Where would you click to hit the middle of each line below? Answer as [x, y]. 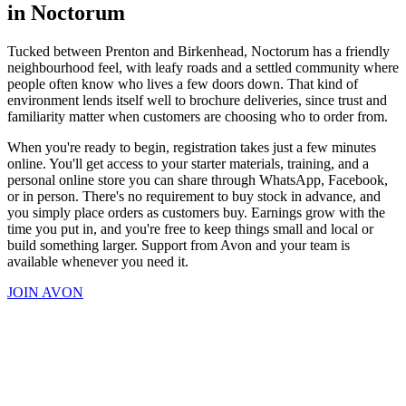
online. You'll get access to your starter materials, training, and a [188, 163]
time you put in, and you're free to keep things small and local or [190, 228]
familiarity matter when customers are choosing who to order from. [198, 116]
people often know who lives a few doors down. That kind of [183, 83]
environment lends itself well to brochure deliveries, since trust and [197, 100]
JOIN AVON [45, 292]
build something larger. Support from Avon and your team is [179, 245]
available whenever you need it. [98, 261]
